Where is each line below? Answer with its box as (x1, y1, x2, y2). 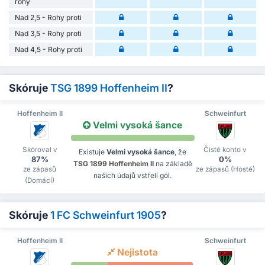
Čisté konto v (203, 145, 247, 154)
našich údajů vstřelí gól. (93, 170, 172, 180)
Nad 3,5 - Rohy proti (15, 28, 82, 38)
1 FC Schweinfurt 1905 (50, 208, 161, 221)
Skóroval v (22, 145, 57, 154)
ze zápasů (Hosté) (195, 164, 255, 173)
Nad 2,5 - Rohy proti (15, 12, 82, 22)
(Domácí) (25, 176, 55, 185)
